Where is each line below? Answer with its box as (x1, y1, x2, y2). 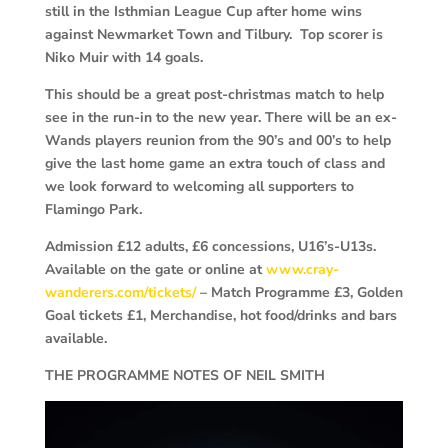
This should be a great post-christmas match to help (44, 85, 384, 105)
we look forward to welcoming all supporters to (44, 177, 354, 197)
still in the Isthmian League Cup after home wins (44, 2, 362, 22)
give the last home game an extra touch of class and (44, 154, 385, 174)
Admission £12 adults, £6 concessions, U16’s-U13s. (44, 237, 376, 257)
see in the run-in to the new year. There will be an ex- (44, 108, 397, 128)
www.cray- (265, 260, 339, 280)
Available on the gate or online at (44, 260, 266, 280)
